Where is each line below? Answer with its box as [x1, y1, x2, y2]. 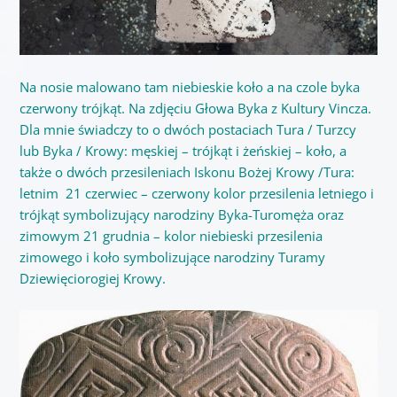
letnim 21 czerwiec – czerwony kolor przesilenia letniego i [19, 183, 374, 202]
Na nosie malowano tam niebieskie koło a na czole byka [19, 77, 360, 96]
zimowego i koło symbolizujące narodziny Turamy [19, 247, 325, 266]
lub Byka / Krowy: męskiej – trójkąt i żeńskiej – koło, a [19, 141, 346, 160]
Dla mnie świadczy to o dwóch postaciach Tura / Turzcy [19, 120, 356, 138]
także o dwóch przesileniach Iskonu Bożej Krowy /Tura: [19, 162, 354, 181]
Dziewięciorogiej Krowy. [19, 269, 166, 287]
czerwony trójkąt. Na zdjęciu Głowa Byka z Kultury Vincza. [19, 98, 371, 117]
